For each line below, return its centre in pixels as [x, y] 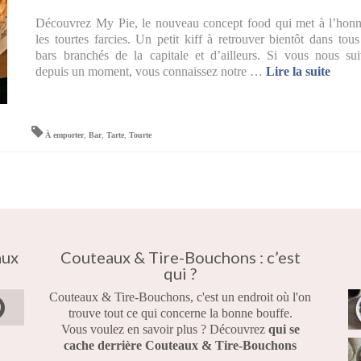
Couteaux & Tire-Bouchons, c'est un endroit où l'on [180, 297]
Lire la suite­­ [299, 71]
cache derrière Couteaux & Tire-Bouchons [180, 345]
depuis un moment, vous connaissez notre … [151, 71]
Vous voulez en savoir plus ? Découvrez [164, 329]
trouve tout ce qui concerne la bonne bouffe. [180, 313]
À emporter [65, 135]
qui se [284, 329]
